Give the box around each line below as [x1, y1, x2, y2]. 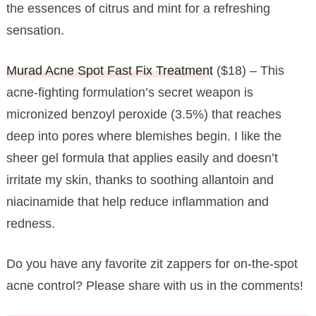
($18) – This [212, 63, 284, 78]
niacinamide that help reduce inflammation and [6, 194, 269, 209]
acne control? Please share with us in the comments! [6, 278, 303, 293]
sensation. [6, 23, 64, 37]
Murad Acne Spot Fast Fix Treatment [6, 63, 213, 78]
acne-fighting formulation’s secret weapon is [6, 85, 253, 99]
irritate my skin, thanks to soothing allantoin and [6, 172, 274, 187]
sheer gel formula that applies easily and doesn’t [6, 150, 278, 165]
